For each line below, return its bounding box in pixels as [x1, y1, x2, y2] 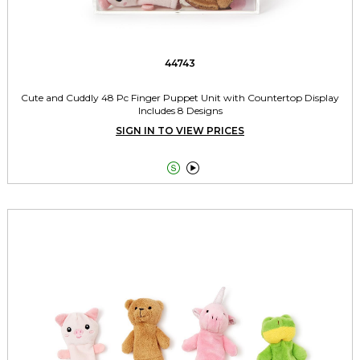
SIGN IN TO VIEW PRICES [116, 125, 244, 137]
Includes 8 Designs [137, 104, 223, 117]
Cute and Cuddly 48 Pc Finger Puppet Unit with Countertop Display [21, 92, 339, 104]
